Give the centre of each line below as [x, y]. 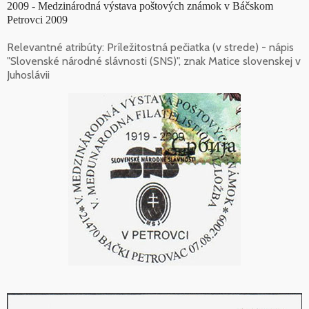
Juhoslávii [28, 74]
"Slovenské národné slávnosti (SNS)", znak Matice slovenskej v [154, 61]
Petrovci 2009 [37, 19]
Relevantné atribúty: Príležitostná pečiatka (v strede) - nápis [150, 47]
